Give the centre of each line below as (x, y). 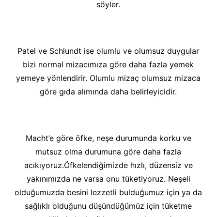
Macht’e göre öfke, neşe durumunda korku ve (108, 138)
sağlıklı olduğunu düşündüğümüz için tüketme (108, 206)
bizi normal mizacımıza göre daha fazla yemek (108, 64)
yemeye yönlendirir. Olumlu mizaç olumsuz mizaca (108, 78)
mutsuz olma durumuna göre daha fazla (108, 152)
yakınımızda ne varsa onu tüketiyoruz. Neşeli (108, 179)
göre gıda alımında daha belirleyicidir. (108, 92)
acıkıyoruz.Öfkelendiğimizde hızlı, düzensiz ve (108, 165)
